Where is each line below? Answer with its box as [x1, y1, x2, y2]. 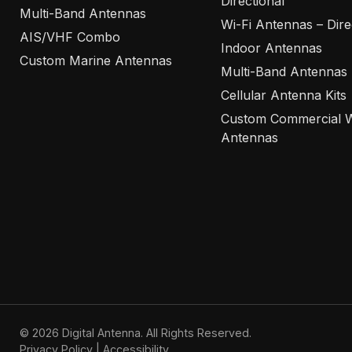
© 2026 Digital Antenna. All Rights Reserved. [20, 325, 251, 339]
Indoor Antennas [221, 39, 323, 56]
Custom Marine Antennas [20, 52, 172, 68]
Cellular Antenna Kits [221, 86, 347, 103]
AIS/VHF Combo [20, 28, 120, 45]
